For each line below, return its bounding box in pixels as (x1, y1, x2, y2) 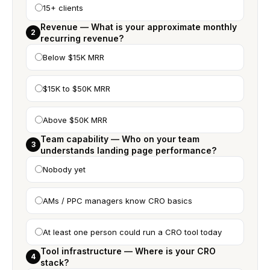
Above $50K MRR (43, 115, 107, 125)
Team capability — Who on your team (40, 134, 199, 144)
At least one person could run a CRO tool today (43, 227, 222, 237)
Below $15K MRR (43, 52, 104, 62)
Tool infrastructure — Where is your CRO (40, 246, 216, 256)
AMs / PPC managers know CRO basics (43, 196, 192, 206)
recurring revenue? (40, 33, 124, 43)
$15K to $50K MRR (43, 84, 110, 93)
